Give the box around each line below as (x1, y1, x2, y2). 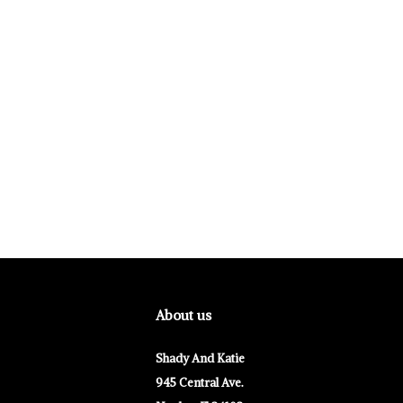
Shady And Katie (156, 351, 245, 367)
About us (156, 307, 211, 325)
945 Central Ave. (156, 375, 244, 391)
